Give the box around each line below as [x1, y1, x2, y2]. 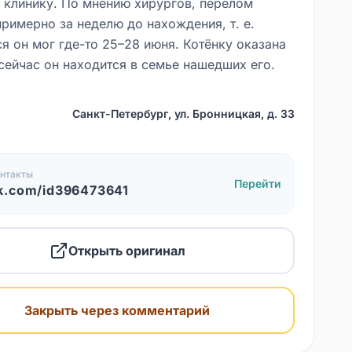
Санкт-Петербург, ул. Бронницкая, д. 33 [71, 107, 295, 120]
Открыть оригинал [68, 243, 185, 258]
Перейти [233, 177, 281, 190]
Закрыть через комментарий [24, 302, 211, 318]
